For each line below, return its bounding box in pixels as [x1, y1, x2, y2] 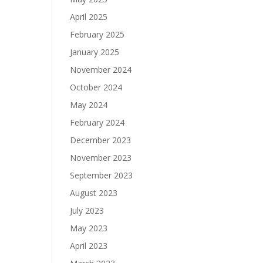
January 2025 [70, 46, 120, 58]
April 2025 [70, 11, 108, 22]
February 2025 [70, 29, 125, 40]
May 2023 [70, 222, 108, 234]
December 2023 [70, 134, 131, 146]
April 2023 [70, 240, 108, 251]
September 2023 [70, 170, 133, 181]
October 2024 [70, 82, 123, 93]
